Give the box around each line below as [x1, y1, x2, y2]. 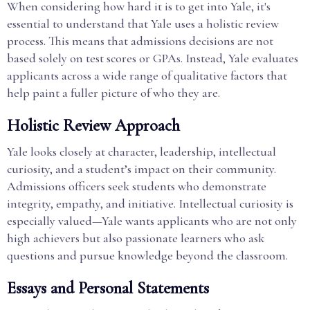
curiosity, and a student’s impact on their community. [7, 161, 276, 176]
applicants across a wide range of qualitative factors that [7, 68, 287, 83]
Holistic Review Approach [7, 116, 180, 136]
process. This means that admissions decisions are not [7, 33, 273, 48]
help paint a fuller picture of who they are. [7, 85, 220, 100]
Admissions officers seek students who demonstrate [7, 179, 266, 194]
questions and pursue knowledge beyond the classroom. [7, 248, 288, 263]
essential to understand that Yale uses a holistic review [7, 16, 279, 31]
